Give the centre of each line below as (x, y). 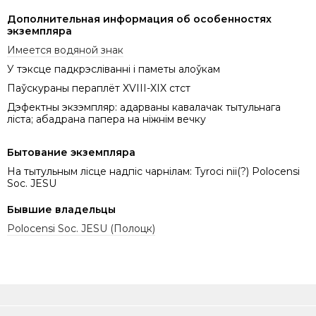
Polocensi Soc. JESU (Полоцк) (81, 228)
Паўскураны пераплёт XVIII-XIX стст (99, 88)
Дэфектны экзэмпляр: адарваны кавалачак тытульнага (144, 107)
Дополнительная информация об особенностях (139, 19)
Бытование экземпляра (71, 152)
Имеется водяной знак (65, 50)
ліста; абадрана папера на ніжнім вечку (107, 119)
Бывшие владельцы (61, 209)
